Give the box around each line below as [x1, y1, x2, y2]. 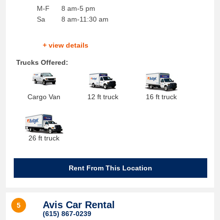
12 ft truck [87, 93, 118, 101]
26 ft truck [28, 134, 60, 142]
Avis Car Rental [42, 199, 115, 210]
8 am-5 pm [61, 4, 95, 12]
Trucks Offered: [16, 58, 68, 66]
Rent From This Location [69, 164, 152, 172]
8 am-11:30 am [61, 15, 109, 23]
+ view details [42, 41, 88, 49]
